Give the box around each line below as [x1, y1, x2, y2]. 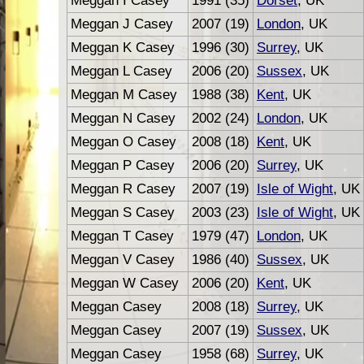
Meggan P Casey [71, 157, 175, 173]
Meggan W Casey [71, 275, 179, 291]
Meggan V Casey [71, 251, 175, 267]
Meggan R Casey [71, 180, 175, 197]
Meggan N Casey [71, 110, 175, 126]
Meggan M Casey [71, 86, 177, 102]
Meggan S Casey [71, 204, 175, 220]
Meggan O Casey [71, 133, 176, 149]
